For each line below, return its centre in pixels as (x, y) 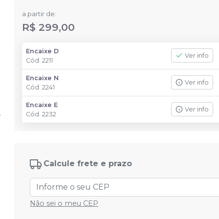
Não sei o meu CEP (64, 203)
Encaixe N (43, 78)
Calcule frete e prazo (88, 164)
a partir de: (39, 14)
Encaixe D (43, 51)
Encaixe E (42, 105)
